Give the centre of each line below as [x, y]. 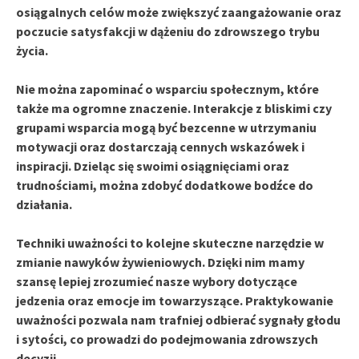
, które [300, 89]
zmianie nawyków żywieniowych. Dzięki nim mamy [160, 262]
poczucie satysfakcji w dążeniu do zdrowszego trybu [168, 31]
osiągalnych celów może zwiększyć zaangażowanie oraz [179, 12]
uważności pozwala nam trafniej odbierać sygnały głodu [178, 319]
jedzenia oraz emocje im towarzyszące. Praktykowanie [175, 300]
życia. [32, 50]
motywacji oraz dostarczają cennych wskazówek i [160, 146]
